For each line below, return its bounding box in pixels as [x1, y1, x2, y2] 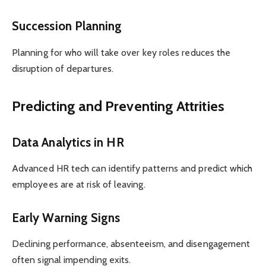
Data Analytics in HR [12, 134, 124, 150]
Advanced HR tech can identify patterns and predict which [12, 163, 253, 175]
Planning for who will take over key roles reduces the [12, 46, 231, 58]
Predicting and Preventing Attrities [12, 97, 224, 115]
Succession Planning [12, 18, 122, 34]
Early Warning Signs [12, 210, 121, 226]
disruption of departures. [12, 62, 114, 74]
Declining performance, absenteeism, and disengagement [12, 238, 251, 250]
